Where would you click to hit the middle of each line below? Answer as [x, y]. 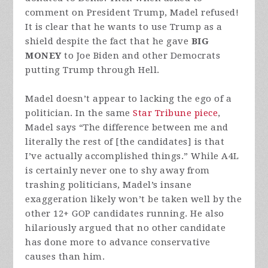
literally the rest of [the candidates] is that [125, 142]
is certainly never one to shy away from [118, 171]
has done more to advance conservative [118, 243]
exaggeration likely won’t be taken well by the [134, 200]
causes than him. [65, 257]
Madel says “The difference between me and [127, 128]
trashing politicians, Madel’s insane [109, 185]
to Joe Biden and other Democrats [141, 56]
